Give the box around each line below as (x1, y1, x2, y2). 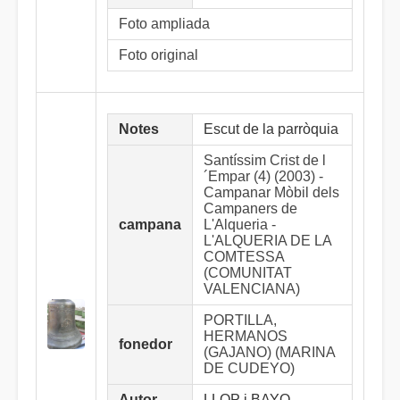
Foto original (119, 47, 198, 62)
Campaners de (204, 201, 297, 216)
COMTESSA (204, 249, 284, 264)
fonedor (119, 337, 172, 352)
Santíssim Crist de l (204, 153, 326, 168)
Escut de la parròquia (204, 121, 338, 137)
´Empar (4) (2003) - (204, 169, 323, 184)
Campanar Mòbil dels (204, 185, 339, 200)
